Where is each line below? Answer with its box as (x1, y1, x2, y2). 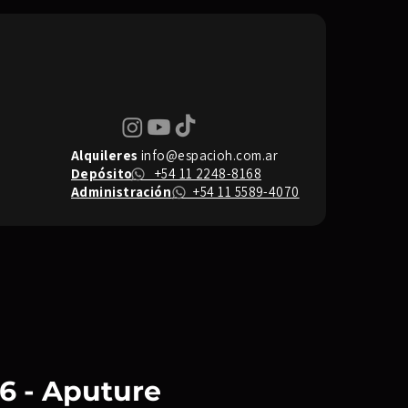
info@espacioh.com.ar (140, 147, 278, 164)
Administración (71, 183, 172, 200)
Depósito (71, 165, 133, 182)
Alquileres (71, 147, 138, 164)
